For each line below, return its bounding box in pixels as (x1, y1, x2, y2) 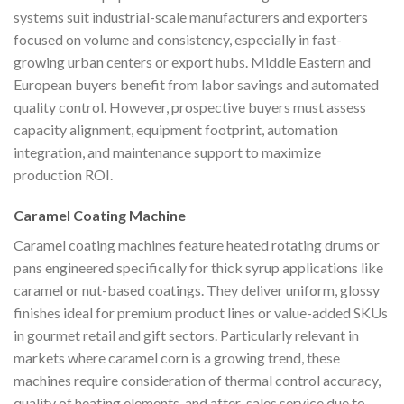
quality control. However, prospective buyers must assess (14, 97, 366, 115)
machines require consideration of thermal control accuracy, (14, 372, 381, 390)
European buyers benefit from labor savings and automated (14, 75, 379, 93)
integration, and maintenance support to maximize (14, 142, 321, 161)
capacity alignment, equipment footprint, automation (14, 120, 338, 138)
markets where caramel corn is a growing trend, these (14, 349, 340, 367)
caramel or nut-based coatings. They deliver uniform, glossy (14, 281, 380, 299)
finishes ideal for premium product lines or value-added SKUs (14, 304, 388, 322)
